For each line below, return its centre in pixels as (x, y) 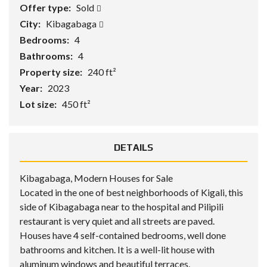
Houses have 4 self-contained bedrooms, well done (123, 235)
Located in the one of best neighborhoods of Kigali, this (131, 192)
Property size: (52, 72)
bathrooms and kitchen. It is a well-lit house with (117, 249)
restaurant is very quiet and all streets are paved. (117, 221)
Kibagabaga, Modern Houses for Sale (96, 178)
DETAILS (133, 148)
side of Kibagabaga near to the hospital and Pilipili (122, 207)
